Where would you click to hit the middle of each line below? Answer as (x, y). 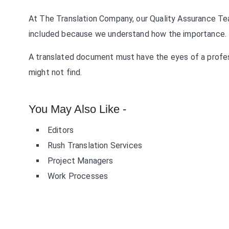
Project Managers (81, 161)
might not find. (55, 72)
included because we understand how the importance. (128, 34)
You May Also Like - (77, 109)
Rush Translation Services (95, 145)
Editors (61, 130)
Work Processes (78, 176)
